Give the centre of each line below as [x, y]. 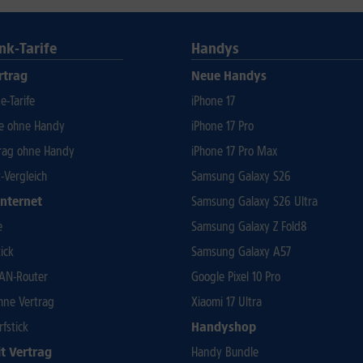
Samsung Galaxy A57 [241, 252]
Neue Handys [229, 76]
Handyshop [224, 327]
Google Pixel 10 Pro [236, 277]
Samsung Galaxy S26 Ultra [254, 201]
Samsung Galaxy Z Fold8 [249, 226]
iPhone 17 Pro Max [234, 151]
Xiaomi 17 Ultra [226, 302]
